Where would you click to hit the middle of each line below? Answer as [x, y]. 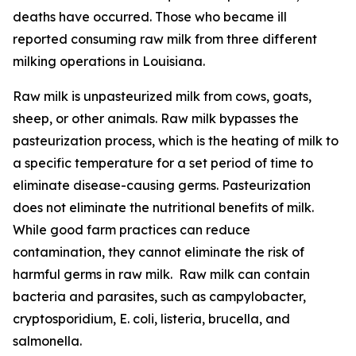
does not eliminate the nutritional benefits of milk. [163, 207]
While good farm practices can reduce [132, 230]
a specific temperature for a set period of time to [163, 163]
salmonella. [47, 341]
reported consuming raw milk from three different [165, 39]
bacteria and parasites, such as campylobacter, [159, 296]
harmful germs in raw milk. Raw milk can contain [161, 274]
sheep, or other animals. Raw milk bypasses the [156, 118]
